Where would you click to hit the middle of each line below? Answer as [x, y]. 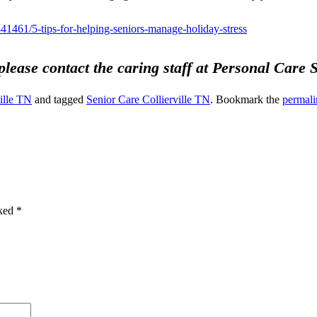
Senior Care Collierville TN [148, 99]
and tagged [59, 99]
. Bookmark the [246, 99]
